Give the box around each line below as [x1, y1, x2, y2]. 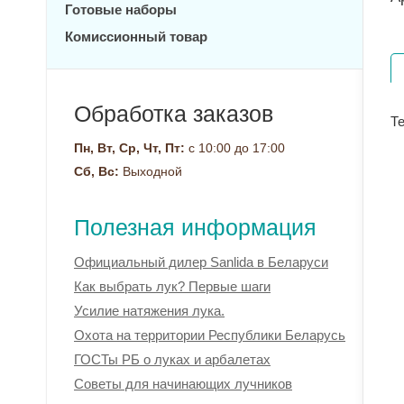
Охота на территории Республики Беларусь [74, 327, 345, 343]
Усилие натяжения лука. [74, 303, 225, 318]
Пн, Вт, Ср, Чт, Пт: [74, 141, 185, 155]
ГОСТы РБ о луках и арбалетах [74, 352, 271, 367]
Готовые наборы [65, 2, 177, 17]
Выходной [119, 164, 182, 179]
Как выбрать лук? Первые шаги [74, 279, 271, 294]
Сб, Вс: [74, 164, 119, 179]
